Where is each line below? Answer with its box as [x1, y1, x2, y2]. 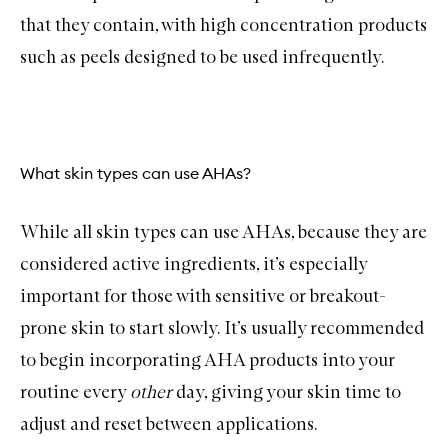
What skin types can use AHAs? [20, 162, 251, 183]
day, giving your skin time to [176, 380, 401, 403]
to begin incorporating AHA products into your [20, 348, 395, 371]
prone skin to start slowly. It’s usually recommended [20, 316, 424, 339]
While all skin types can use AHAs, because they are [20, 220, 427, 243]
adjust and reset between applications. [20, 412, 318, 435]
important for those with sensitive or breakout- [20, 284, 386, 307]
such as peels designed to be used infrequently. [20, 46, 385, 69]
